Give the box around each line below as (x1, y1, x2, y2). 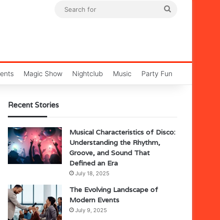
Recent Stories (8, 100, 59, 110)
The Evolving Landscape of (69, 185, 158, 194)
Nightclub (72, 69, 103, 78)
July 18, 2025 (75, 170, 110, 177)
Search (170, 4, 196, 13)
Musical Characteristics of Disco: (69, 128, 175, 137)
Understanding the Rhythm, (69, 138, 160, 147)
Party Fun (141, 69, 172, 78)
